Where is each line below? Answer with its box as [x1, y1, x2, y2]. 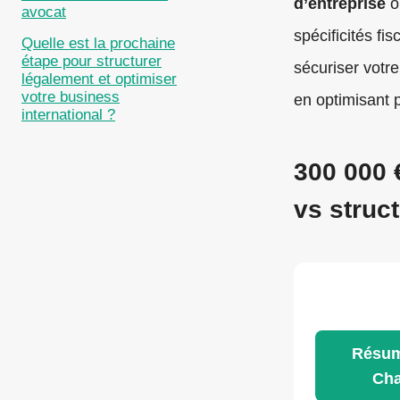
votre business [21, 88, 120, 106]
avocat [21, 4, 66, 21]
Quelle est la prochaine [21, 35, 175, 53]
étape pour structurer [21, 53, 162, 71]
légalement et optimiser [21, 71, 177, 88]
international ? [21, 106, 115, 124]
